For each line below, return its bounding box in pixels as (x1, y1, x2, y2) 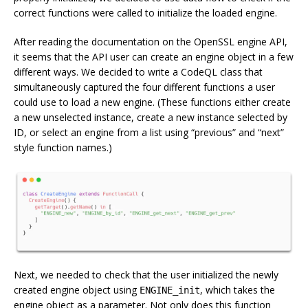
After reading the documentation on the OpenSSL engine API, (14, 34, 287, 48)
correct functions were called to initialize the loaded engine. (14, 5, 277, 19)
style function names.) (14, 140, 112, 154)
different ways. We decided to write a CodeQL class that (14, 65, 263, 78)
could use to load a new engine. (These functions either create (14, 95, 291, 109)
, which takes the (200, 283, 275, 296)
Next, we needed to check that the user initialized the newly (14, 267, 278, 281)
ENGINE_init (140, 284, 200, 296)
